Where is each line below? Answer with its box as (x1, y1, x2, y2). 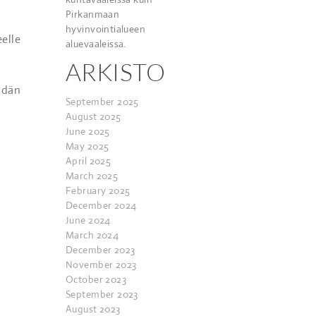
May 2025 (66, 140, 109, 152)
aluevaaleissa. (66, 37, 126, 50)
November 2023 (66, 258, 137, 271)
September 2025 (66, 95, 139, 108)
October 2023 (66, 273, 127, 286)
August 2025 (66, 110, 121, 123)
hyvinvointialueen (66, 23, 146, 35)
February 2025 (66, 184, 130, 197)
